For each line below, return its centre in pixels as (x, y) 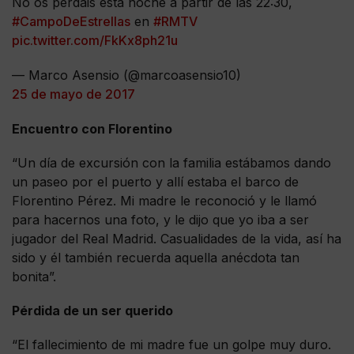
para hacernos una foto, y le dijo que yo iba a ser (160, 219)
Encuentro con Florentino (92, 128)
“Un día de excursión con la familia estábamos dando (171, 162)
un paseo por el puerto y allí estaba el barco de (155, 181)
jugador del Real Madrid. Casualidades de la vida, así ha (177, 238)
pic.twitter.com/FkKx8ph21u (95, 41)
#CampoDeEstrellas (71, 22)
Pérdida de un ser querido (92, 310)
